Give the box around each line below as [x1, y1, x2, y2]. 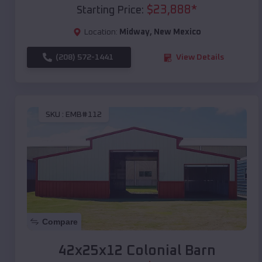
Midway [119, 28, 150, 37]
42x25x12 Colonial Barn [58, 244, 216, 258]
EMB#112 [65, 110, 102, 119]
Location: [84, 28, 118, 37]
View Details [176, 53, 224, 62]
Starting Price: [77, 5, 144, 16]
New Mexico [153, 28, 201, 37]
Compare [42, 217, 78, 227]
